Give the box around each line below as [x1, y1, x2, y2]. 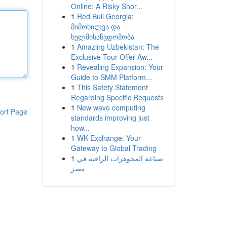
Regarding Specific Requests [70, 92, 164, 102]
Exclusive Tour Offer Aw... [70, 52, 153, 62]
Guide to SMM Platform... [70, 72, 152, 82]
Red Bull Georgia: [77, 11, 134, 21]
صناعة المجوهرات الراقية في [77, 153, 163, 163]
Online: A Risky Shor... [70, 1, 142, 11]
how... [70, 123, 90, 133]
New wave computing [77, 102, 145, 112]
